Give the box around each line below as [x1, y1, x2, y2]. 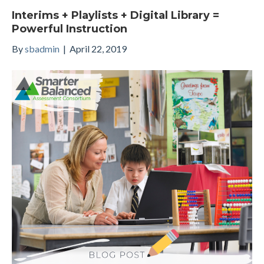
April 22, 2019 [70, 42, 127, 54]
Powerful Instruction [12, 22, 127, 35]
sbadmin [25, 42, 60, 54]
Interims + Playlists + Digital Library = [12, 8, 219, 22]
